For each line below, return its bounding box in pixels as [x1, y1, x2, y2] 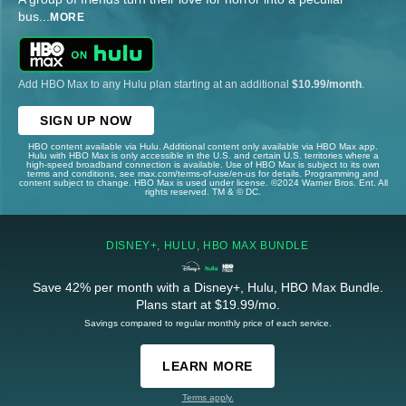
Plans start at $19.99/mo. [135, 296, 280, 312]
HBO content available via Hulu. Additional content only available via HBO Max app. [28, 140, 378, 151]
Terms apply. [181, 391, 234, 402]
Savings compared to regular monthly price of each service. [83, 317, 332, 328]
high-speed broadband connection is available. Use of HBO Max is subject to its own [26, 159, 380, 169]
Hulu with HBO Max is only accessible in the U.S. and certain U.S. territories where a [27, 150, 379, 160]
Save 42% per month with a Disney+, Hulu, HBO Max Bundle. [32, 279, 383, 295]
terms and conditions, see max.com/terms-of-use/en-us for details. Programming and [27, 168, 379, 179]
